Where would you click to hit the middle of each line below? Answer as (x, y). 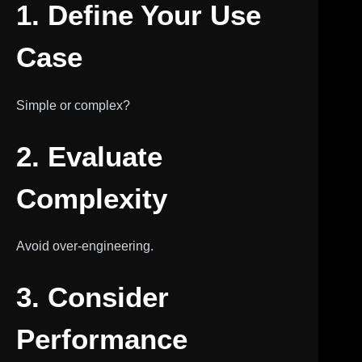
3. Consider (93, 297)
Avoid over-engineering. (85, 246)
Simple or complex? (73, 105)
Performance (102, 339)
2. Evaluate (89, 156)
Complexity (92, 198)
